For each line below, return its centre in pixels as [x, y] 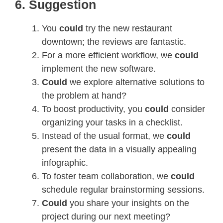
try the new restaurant [129, 28]
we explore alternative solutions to [137, 82]
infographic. [65, 163]
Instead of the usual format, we [104, 136]
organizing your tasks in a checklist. [112, 122]
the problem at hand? [84, 95]
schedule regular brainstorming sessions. [123, 189]
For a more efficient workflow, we [108, 55]
